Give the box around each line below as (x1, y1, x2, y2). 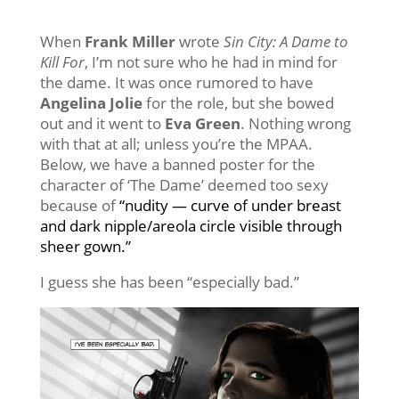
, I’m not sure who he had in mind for (84, 51, 338, 72)
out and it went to (39, 112, 165, 134)
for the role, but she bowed (142, 92, 334, 113)
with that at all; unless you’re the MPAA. (39, 133, 313, 154)
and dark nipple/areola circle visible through (39, 215, 342, 236)
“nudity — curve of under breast (118, 194, 341, 216)
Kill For (39, 51, 85, 72)
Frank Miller (84, 30, 175, 52)
